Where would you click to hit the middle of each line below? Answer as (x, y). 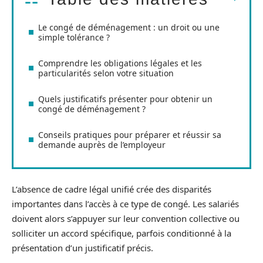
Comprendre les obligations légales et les (120, 63)
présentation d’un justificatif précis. (82, 248)
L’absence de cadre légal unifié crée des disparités (112, 189)
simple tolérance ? (74, 37)
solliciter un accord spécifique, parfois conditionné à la (122, 233)
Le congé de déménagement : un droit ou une (129, 27)
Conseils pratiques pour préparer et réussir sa (130, 134)
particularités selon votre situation (106, 73)
